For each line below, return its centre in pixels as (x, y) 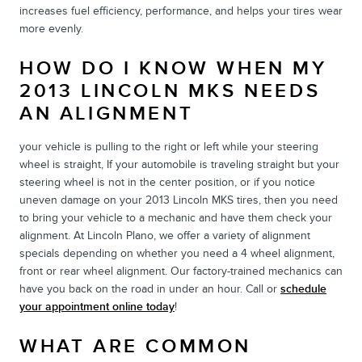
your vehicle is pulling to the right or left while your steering (169, 146)
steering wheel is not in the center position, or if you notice (167, 182)
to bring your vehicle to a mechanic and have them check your (176, 217)
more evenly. (51, 28)
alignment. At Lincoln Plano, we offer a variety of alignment (165, 235)
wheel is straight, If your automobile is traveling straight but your (179, 164)
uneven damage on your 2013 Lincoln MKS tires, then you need (179, 200)
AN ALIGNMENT (107, 113)
